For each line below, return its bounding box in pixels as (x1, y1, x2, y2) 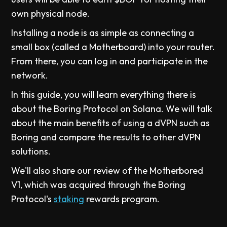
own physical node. (11, 7, 90, 19)
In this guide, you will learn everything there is (11, 88, 197, 100)
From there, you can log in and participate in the (11, 55, 208, 67)
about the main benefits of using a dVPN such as (11, 117, 210, 129)
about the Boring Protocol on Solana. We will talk (11, 102, 213, 115)
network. (11, 69, 49, 81)
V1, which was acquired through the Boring (11, 178, 186, 191)
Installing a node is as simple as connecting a (11, 26, 195, 39)
